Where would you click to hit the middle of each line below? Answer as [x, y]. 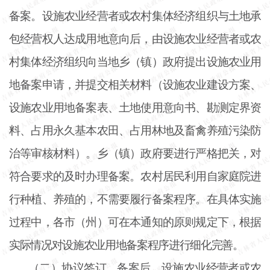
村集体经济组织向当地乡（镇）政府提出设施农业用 [135, 61]
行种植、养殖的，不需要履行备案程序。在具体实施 [135, 199]
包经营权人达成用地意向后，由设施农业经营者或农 [135, 39]
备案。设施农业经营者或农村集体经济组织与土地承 [135, 16]
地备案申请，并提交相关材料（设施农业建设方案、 [135, 84]
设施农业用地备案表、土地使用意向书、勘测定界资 [135, 107]
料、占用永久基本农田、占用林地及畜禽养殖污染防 [135, 130]
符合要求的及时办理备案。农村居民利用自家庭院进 [135, 176]
